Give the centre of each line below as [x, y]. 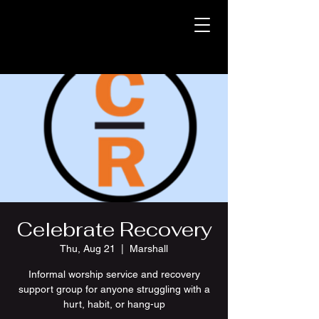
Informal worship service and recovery [114, 274]
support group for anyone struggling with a [114, 289]
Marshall [149, 249]
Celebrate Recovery [114, 229]
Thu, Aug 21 [88, 249]
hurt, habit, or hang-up [114, 304]
